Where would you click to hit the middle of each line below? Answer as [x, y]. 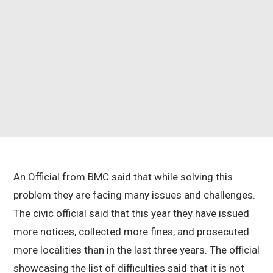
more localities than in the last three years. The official [136, 250]
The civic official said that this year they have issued [131, 214]
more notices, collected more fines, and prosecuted [131, 232]
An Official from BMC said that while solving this [123, 177]
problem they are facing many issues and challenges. [134, 195]
